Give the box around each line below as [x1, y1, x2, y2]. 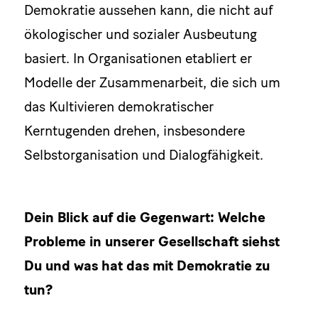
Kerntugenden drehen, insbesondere [23, 122, 245, 140]
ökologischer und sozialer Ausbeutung [23, 26, 257, 43]
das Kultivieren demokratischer [23, 98, 214, 116]
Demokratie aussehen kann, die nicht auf [23, 1, 273, 19]
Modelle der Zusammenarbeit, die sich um [23, 74, 280, 92]
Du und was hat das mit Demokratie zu [23, 256, 270, 274]
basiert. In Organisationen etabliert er [23, 50, 252, 67]
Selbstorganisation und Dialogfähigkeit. [23, 146, 263, 164]
